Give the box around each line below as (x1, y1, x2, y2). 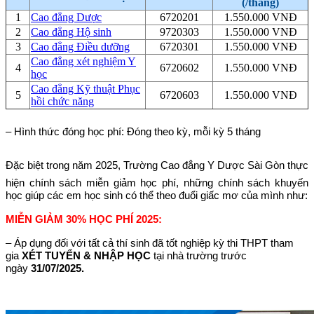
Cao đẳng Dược (31, 11, 102, 23)
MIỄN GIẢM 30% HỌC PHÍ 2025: (6, 212, 162, 225)
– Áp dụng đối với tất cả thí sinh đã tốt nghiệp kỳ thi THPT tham (6, 236, 294, 249)
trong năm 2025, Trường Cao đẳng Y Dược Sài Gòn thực (46, 158, 308, 171)
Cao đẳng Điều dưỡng (31, 40, 130, 53)
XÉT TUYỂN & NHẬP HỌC (19, 249, 153, 261)
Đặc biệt (6, 158, 46, 171)
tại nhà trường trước (153, 249, 247, 261)
